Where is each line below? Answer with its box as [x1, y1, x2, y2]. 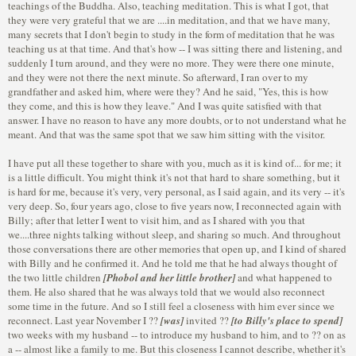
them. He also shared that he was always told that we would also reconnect [8, 284, 325, 299]
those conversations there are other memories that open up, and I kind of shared [8, 242, 346, 256]
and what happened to [235, 270, 332, 284]
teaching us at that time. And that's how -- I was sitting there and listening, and [8, 41, 342, 56]
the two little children [8, 270, 103, 284]
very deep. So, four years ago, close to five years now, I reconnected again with [8, 199, 342, 213]
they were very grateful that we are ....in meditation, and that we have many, [8, 13, 330, 27]
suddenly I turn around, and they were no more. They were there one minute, [8, 56, 334, 70]
